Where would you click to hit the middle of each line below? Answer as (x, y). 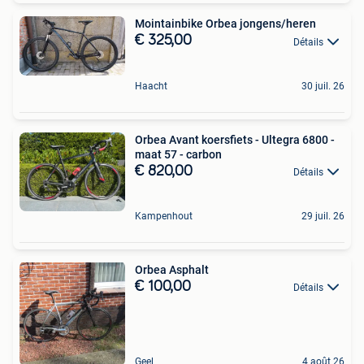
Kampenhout (164, 216)
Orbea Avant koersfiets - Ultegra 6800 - (235, 139)
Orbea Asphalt (172, 269)
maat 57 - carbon (178, 154)
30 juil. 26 (323, 86)
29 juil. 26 (323, 216)
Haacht (151, 86)
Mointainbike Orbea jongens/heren (225, 24)
